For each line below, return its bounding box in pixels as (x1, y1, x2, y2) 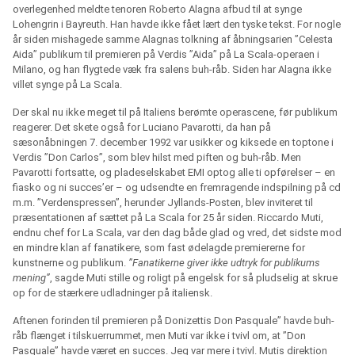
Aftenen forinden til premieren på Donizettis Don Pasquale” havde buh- (13, 315, 334, 327)
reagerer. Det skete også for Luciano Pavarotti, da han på (13, 121, 271, 134)
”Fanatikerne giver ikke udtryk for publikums (128, 257, 320, 269)
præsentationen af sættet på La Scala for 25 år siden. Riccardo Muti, (13, 212, 323, 224)
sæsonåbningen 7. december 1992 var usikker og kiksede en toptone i (13, 136, 334, 149)
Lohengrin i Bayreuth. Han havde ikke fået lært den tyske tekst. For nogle (13, 18, 341, 31)
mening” (13, 272, 50, 284)
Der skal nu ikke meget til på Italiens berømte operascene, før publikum (13, 106, 338, 119)
